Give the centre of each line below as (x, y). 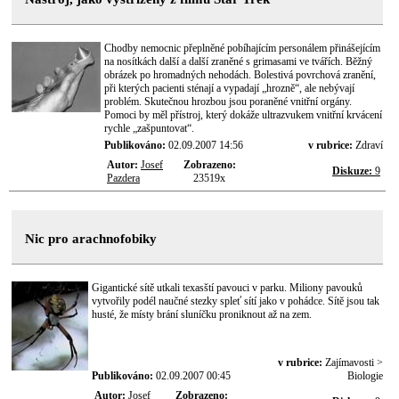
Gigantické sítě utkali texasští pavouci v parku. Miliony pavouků (227, 288)
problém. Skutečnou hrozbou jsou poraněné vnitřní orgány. (228, 102)
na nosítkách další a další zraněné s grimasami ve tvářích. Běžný (238, 61)
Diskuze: (352, 171)
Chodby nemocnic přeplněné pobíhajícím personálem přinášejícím (242, 48)
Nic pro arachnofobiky (91, 239)
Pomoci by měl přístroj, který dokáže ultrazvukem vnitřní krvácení (243, 115)
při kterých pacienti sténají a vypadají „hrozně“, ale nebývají (229, 88)
